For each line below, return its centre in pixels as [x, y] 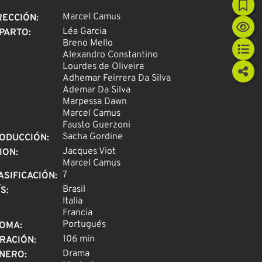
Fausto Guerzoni [96, 125]
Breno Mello [87, 44]
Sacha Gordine [92, 137]
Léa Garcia [84, 32]
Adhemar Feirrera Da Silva [116, 79]
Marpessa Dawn [94, 102]
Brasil [74, 190]
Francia [77, 213]
